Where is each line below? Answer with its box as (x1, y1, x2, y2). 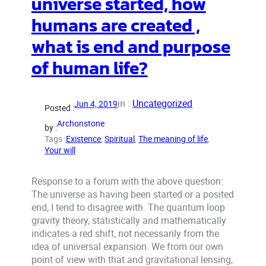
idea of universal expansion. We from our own (31, 239, 223, 253)
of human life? (31, 54, 148, 81)
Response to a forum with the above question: (31, 174, 223, 188)
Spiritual (104, 132, 135, 144)
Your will (45, 144, 76, 156)
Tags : (45, 132, 66, 144)
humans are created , (31, 11, 200, 39)
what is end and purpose (31, 33, 230, 60)
